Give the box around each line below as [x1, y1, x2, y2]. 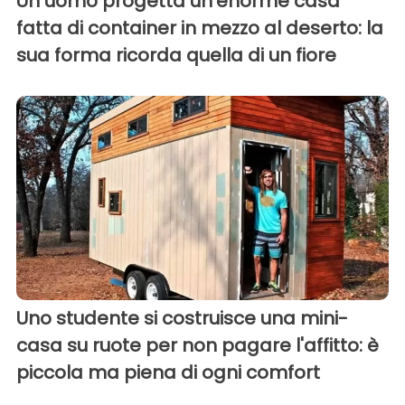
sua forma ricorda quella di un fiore [16, 42, 336, 68]
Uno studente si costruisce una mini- [16, 305, 348, 331]
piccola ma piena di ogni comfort [16, 359, 320, 385]
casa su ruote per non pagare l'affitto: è [16, 332, 379, 358]
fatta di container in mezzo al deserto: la [16, 14, 383, 41]
